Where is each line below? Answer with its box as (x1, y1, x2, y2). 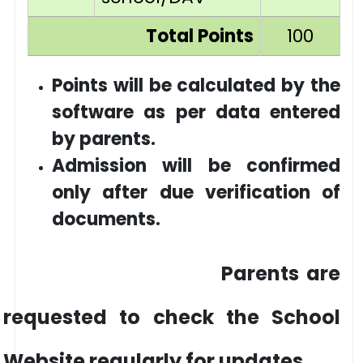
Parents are (3, 260, 340, 287)
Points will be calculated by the (52, 73, 340, 98)
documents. (52, 207, 160, 232)
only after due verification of (52, 180, 340, 205)
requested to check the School (3, 304, 340, 331)
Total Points (146, 23, 254, 49)
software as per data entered (52, 100, 340, 125)
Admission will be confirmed (52, 153, 340, 178)
